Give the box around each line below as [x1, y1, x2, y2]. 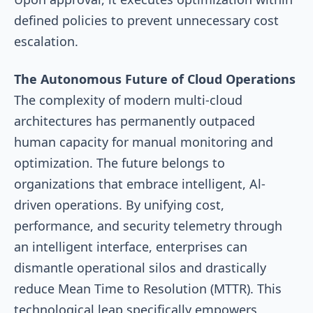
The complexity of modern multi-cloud [14, 91, 242, 108]
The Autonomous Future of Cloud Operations [14, 70, 296, 87]
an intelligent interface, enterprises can [14, 238, 247, 255]
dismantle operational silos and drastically [14, 259, 266, 276]
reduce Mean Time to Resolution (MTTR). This [14, 279, 282, 297]
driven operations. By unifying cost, [14, 196, 224, 213]
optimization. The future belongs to [14, 154, 225, 171]
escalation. [14, 32, 78, 50]
